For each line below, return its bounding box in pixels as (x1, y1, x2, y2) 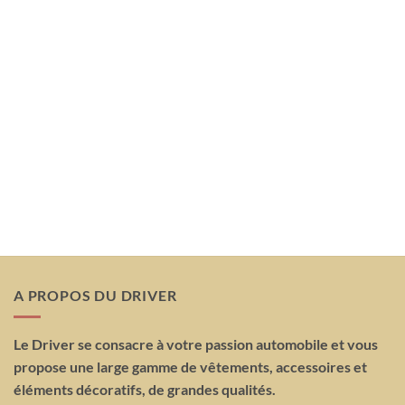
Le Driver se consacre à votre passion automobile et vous (14, 335, 378, 353)
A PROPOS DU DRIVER (14, 286, 177, 304)
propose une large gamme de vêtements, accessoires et (14, 358, 367, 376)
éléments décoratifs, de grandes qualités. (14, 381, 276, 399)
